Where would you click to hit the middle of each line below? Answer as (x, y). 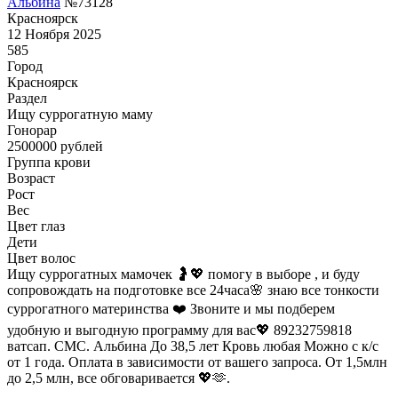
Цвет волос (41, 258)
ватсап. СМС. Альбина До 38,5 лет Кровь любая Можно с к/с (193, 346)
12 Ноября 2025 (54, 34)
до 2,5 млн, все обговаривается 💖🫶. (119, 378)
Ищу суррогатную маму (80, 114)
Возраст (31, 178)
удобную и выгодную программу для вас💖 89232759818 (179, 330)
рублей (80, 146)
